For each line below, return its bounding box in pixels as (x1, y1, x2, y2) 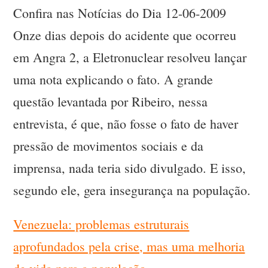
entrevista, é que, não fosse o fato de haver (13, 115, 239, 133)
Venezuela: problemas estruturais (13, 215, 190, 233)
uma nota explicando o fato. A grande (13, 71, 214, 89)
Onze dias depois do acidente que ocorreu (13, 26, 237, 44)
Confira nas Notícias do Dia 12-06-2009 (13, 4, 227, 22)
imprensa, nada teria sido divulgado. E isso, (13, 159, 246, 177)
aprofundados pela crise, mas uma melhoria (13, 237, 245, 255)
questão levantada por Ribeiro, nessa (13, 93, 208, 111)
